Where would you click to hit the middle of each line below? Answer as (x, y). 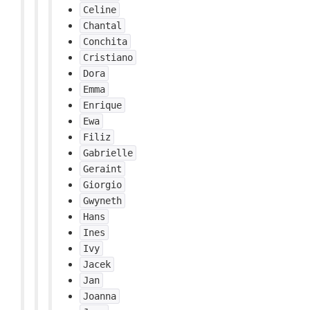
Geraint (102, 169)
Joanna (100, 296)
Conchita (105, 42)
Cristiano (108, 57)
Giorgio (102, 185)
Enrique (102, 105)
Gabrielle (108, 153)
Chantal (102, 26)
